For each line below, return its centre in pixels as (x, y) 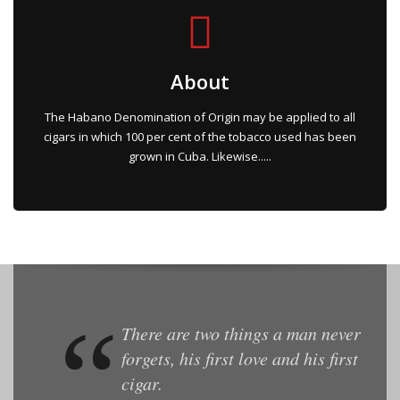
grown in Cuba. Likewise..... (200, 156)
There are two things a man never (241, 333)
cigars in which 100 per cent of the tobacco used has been (200, 136)
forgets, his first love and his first (239, 358)
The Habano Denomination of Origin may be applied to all (200, 117)
